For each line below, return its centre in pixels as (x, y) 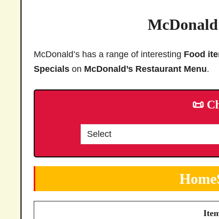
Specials (52, 69)
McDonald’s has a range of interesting (109, 54)
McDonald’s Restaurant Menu (145, 69)
